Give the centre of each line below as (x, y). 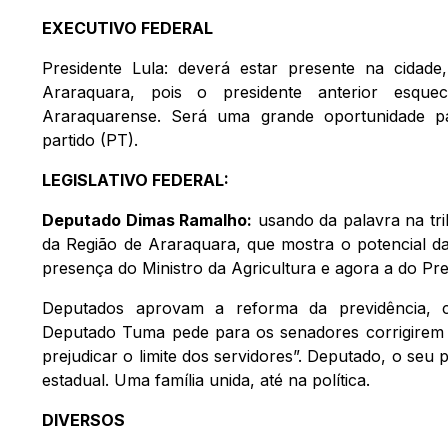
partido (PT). (90, 139)
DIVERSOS (83, 419)
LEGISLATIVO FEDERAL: (135, 179)
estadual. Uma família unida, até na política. (206, 379)
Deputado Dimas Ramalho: (147, 219)
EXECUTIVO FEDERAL (127, 27)
